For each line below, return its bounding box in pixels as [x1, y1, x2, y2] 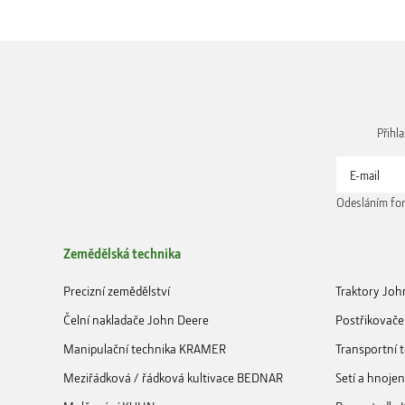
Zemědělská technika [63, 243, 181, 262]
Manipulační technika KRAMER [63, 339, 226, 357]
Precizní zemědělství [63, 281, 170, 299]
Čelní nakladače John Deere [63, 310, 209, 328]
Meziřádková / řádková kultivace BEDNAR [63, 368, 283, 386]
